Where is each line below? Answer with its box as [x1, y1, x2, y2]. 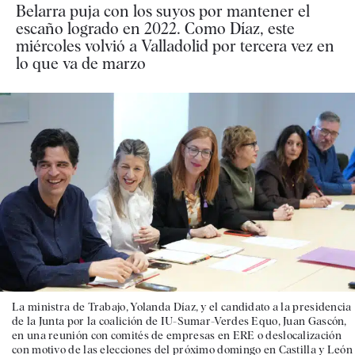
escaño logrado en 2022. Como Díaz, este [16, 18, 295, 38]
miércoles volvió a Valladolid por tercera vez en [16, 36, 334, 55]
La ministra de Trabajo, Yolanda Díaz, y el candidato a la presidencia [12, 300, 352, 314]
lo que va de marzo [16, 53, 146, 73]
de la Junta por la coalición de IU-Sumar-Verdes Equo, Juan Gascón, [12, 315, 347, 328]
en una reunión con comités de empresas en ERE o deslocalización [12, 329, 342, 342]
